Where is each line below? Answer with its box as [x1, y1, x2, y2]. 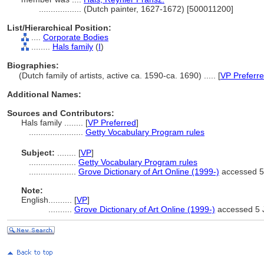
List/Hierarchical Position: [7, 23, 111, 32]
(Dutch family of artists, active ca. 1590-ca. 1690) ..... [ [19, 71, 220, 80]
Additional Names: [7, 90, 81, 99]
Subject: [21, 148, 55, 157]
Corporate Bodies [43, 32, 108, 42]
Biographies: [7, 61, 59, 70]
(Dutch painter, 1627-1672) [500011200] [84, 4, 233, 14]
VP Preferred [88, 118, 136, 127]
